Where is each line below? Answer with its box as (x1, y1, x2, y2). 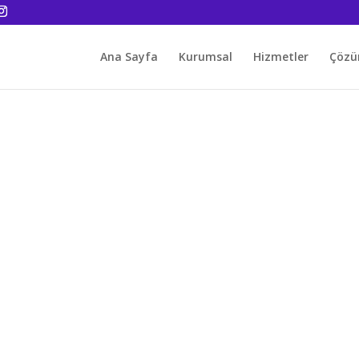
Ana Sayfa (99, 49, 158, 64)
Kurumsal (178, 49, 232, 64)
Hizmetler (252, 49, 309, 64)
